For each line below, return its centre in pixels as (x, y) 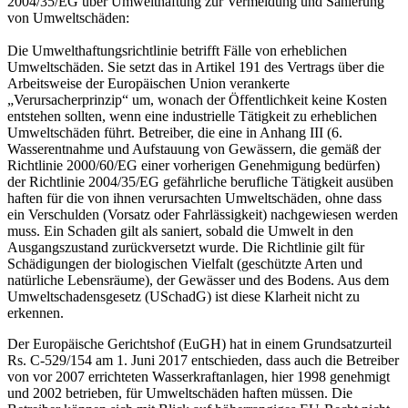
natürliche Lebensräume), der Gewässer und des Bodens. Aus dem (198, 280)
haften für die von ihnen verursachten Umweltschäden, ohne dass (194, 198)
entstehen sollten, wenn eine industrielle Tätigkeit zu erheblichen (192, 116)
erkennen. (36, 313)
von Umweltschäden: (68, 18)
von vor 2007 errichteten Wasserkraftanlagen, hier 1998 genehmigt (199, 377)
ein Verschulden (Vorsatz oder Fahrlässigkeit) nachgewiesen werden (203, 214)
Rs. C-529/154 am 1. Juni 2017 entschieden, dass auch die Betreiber (203, 360)
